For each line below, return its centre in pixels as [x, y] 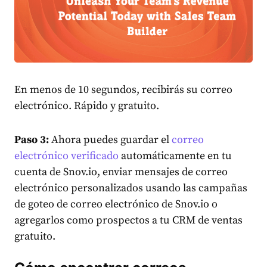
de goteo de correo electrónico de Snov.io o [116, 204]
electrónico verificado [66, 156]
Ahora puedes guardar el [110, 140]
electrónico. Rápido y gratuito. [87, 106]
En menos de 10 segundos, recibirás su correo [123, 90]
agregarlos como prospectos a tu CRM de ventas [128, 221]
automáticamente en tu [175, 156]
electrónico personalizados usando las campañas [131, 188]
